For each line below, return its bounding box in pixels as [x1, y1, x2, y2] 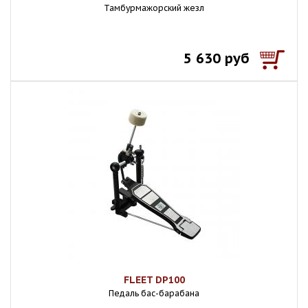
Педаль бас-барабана [109, 288, 199, 298]
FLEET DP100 [123, 274, 185, 286]
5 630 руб [184, 49, 250, 67]
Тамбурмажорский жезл [104, 3, 204, 13]
